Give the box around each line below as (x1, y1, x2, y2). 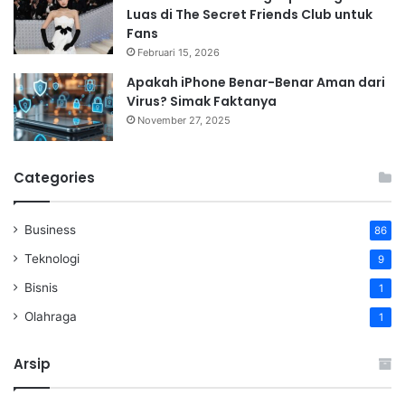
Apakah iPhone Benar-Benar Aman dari (127, 73, 385, 92)
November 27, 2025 (137, 114, 231, 127)
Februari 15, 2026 (137, 46, 220, 60)
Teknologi (24, 251, 80, 267)
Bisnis (24, 280, 58, 296)
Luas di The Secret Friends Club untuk (127, 5, 372, 24)
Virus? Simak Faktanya (127, 92, 277, 111)
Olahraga (24, 309, 77, 325)
